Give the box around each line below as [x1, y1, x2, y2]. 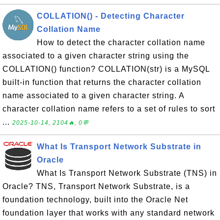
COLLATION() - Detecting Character [37, 12, 185, 20]
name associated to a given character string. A [2, 91, 184, 100]
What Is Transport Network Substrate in [37, 142, 201, 151]
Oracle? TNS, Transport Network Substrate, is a [2, 182, 190, 191]
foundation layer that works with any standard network [2, 209, 215, 217]
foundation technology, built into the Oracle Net [2, 195, 188, 204]
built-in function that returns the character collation [2, 78, 201, 86]
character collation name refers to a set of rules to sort [2, 105, 215, 113]
